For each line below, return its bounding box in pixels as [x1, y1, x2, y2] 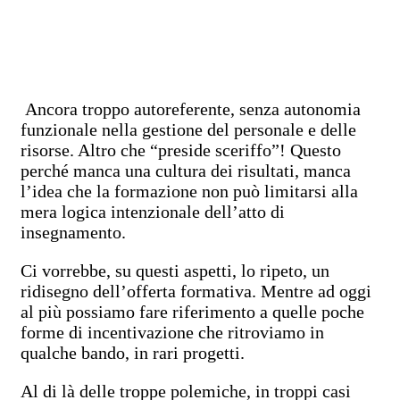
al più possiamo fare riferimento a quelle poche [21, 301, 364, 321]
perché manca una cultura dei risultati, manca [21, 160, 351, 180]
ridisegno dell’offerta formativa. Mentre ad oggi [21, 280, 371, 301]
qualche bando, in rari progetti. [21, 342, 245, 362]
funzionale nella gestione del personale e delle [21, 119, 356, 139]
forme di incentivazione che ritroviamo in [21, 321, 324, 342]
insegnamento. [21, 221, 126, 242]
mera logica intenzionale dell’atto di [21, 201, 285, 221]
